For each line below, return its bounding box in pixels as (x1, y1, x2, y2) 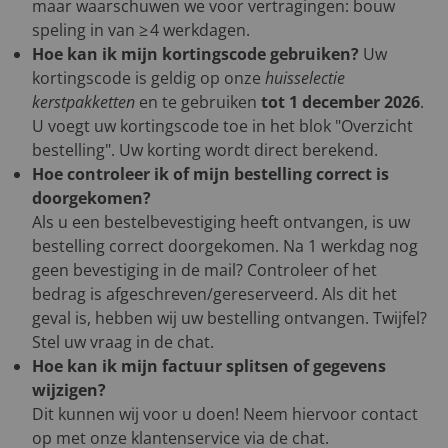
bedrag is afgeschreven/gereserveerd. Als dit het (32, 283, 397, 306)
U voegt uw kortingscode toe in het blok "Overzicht (32, 115, 413, 138)
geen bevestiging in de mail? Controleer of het (32, 259, 377, 282)
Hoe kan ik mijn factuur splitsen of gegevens (32, 355, 386, 378)
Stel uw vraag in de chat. (32, 331, 214, 354)
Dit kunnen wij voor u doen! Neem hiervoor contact (32, 403, 418, 426)
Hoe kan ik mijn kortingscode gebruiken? (32, 43, 363, 66)
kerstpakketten (32, 91, 135, 114)
